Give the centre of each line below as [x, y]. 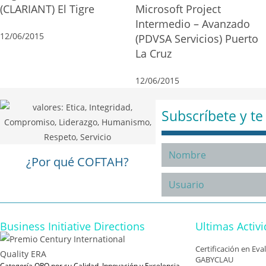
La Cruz [153, 53]
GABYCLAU [214, 259]
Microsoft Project [178, 9]
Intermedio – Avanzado [193, 24]
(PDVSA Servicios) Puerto [197, 39]
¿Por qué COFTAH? [78, 162]
